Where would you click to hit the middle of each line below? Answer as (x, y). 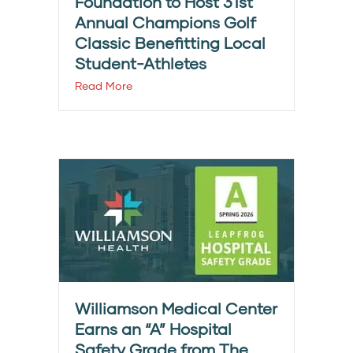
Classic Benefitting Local (170, 43)
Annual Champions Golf (165, 22)
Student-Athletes (141, 63)
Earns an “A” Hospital (153, 329)
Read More (104, 86)
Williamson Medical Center (176, 308)
